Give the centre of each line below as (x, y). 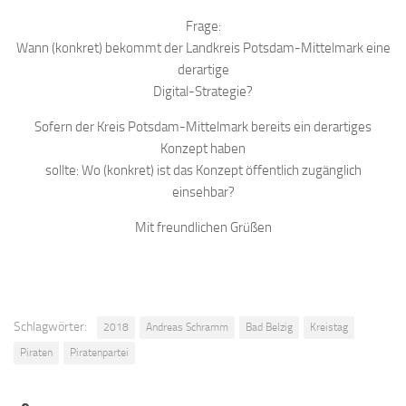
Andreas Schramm (187, 327)
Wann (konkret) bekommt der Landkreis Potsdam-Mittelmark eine (203, 48)
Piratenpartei (99, 353)
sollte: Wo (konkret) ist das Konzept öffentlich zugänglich (203, 170)
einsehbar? (203, 192)
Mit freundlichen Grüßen (203, 227)
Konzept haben (203, 149)
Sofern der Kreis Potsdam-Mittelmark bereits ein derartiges (203, 127)
